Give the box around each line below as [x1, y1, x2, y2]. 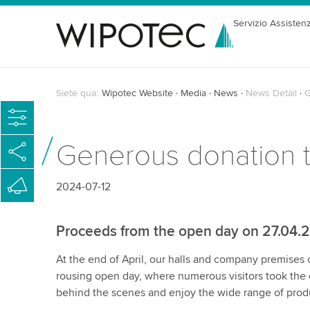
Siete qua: [55, 87, 98, 99]
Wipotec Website [101, 87, 173, 99]
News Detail [245, 87, 297, 99]
